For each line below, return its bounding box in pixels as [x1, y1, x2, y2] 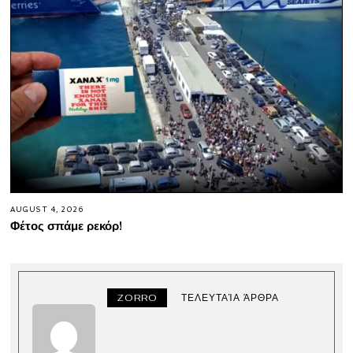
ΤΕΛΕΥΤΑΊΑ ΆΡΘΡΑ [181, 291, 280, 304]
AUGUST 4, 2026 [10, 205, 84, 214]
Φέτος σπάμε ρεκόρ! [10, 217, 123, 233]
